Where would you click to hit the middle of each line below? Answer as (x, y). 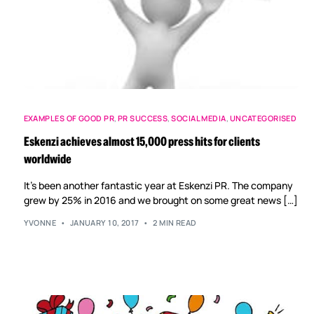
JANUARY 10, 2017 (104, 223)
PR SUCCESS (143, 118)
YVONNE (40, 223)
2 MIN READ (175, 223)
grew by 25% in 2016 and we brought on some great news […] (161, 200)
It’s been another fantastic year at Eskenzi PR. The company (158, 185)
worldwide (47, 159)
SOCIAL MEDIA (199, 118)
